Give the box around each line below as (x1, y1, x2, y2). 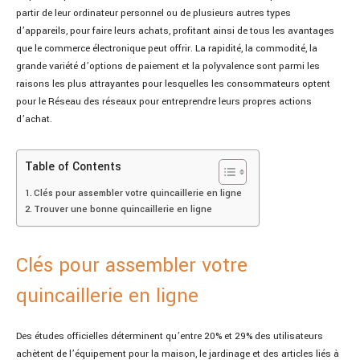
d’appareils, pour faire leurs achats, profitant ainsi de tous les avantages (16, 23, 334, 38)
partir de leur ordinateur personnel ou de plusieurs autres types (16, 6, 291, 20)
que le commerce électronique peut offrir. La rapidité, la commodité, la (16, 41, 317, 55)
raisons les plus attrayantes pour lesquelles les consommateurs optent (16, 76, 330, 91)
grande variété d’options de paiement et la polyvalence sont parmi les (16, 59, 320, 73)
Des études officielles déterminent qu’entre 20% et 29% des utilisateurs (16, 329, 323, 343)
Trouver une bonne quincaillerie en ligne (34, 202, 213, 215)
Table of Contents (25, 157, 121, 175)
